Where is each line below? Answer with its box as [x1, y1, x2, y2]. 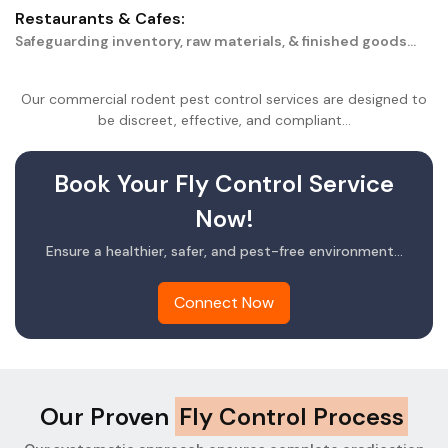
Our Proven [40, 401, 175, 433]
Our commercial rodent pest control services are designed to [21, 90, 427, 109]
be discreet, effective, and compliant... [97, 111, 351, 130]
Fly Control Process [179, 401, 404, 433]
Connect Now [174, 292, 274, 314]
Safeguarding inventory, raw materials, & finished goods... [15, 32, 416, 51]
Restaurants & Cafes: [15, 8, 185, 30]
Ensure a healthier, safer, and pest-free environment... [45, 242, 403, 261]
